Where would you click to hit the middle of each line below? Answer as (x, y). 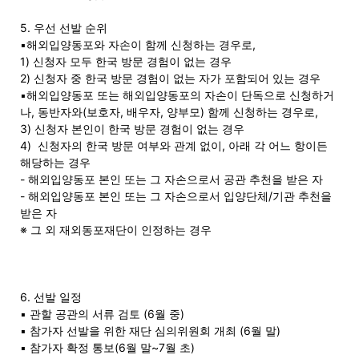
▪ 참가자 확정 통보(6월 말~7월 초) (107, 347)
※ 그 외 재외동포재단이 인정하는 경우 (116, 229)
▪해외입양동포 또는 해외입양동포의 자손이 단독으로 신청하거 (177, 95)
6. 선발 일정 (51, 296)
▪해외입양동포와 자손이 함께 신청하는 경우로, (138, 44)
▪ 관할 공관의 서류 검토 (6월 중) (102, 313)
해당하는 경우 (55, 162)
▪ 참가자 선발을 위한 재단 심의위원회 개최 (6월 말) (150, 330)
